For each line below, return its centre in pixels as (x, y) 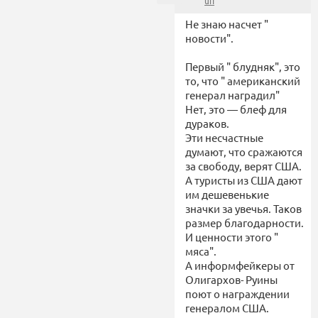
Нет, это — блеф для (236, 109)
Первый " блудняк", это (243, 66)
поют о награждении (237, 293)
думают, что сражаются (244, 151)
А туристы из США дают (244, 180)
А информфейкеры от (240, 265)
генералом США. (227, 307)
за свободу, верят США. (243, 165)
